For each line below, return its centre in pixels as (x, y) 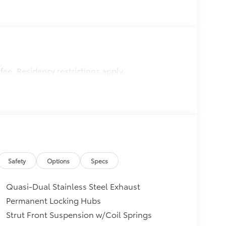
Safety (17, 160)
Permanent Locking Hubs (53, 200)
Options (59, 160)
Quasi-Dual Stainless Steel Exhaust (73, 186)
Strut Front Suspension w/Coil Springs (79, 214)
